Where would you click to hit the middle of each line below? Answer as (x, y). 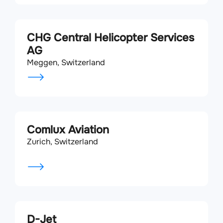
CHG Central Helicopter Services (111, 38)
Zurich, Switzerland (62, 142)
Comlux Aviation (68, 130)
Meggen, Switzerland (66, 62)
